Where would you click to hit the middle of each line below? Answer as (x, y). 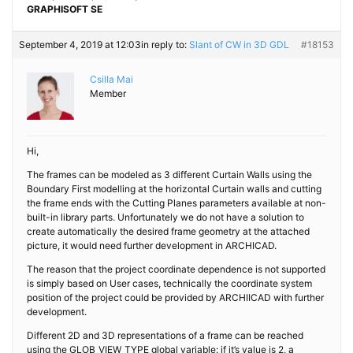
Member (108, 93)
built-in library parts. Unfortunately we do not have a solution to (165, 217)
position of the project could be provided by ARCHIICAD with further (175, 297)
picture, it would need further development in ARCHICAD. (152, 245)
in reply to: (165, 45)
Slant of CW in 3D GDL (239, 45)
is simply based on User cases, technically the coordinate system (169, 283)
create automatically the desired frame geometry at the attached (168, 231)
